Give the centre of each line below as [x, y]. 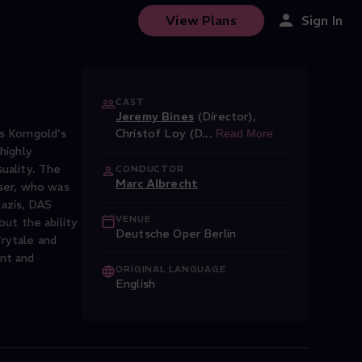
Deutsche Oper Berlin [176, 234]
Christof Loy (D [159, 133]
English [136, 284]
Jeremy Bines [155, 116]
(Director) [225, 116]
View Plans [201, 20]
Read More [244, 133]
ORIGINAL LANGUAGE [171, 269]
